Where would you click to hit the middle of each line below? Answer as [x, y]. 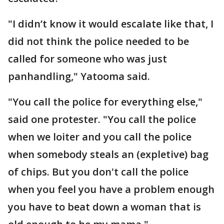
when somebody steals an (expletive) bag [108, 154]
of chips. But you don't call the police [98, 171]
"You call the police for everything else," [105, 101]
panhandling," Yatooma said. [80, 76]
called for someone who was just [87, 58]
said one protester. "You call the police [102, 119]
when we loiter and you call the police [100, 136]
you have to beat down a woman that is [104, 206]
